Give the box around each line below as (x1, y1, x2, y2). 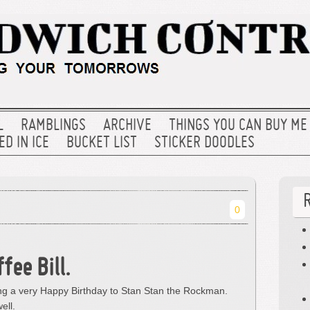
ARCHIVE (103, 118, 152, 134)
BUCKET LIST (66, 136, 137, 151)
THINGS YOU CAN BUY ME (169, 118, 307, 134)
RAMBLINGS (21, 118, 86, 134)
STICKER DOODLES (154, 136, 255, 151)
